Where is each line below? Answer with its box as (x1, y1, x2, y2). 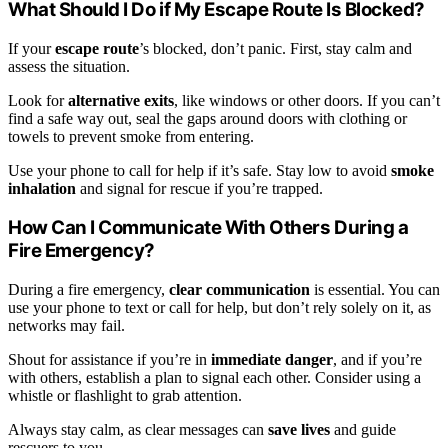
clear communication (169, 281, 310, 298)
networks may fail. (8, 317, 125, 334)
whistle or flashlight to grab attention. (8, 387, 242, 404)
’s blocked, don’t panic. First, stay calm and (139, 39, 412, 57)
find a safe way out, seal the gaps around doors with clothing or (8, 109, 407, 127)
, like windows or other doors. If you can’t (174, 91, 440, 109)
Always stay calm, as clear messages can (8, 421, 268, 438)
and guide (330, 421, 396, 438)
